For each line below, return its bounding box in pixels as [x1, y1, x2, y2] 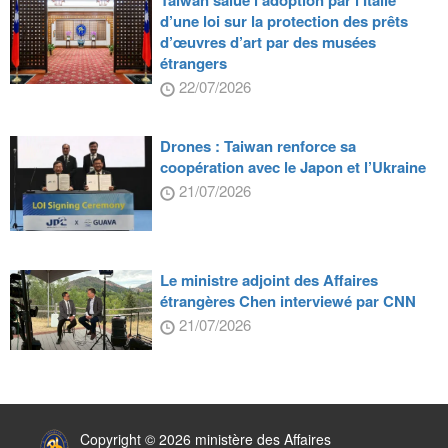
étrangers [159, 51, 227, 74]
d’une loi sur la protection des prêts [159, 9, 408, 32]
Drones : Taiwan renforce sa [159, 134, 356, 157]
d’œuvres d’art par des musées [159, 30, 376, 53]
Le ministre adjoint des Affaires [159, 268, 378, 291]
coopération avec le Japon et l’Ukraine [159, 155, 426, 178]
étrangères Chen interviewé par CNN [159, 289, 416, 312]
